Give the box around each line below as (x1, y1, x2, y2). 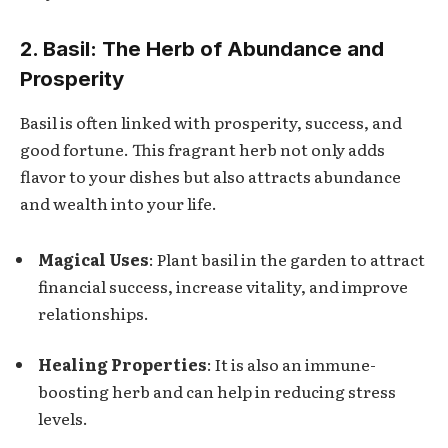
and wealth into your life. (20, 191, 217, 216)
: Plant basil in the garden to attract (149, 246, 425, 271)
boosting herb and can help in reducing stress (38, 379, 396, 404)
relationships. (38, 300, 149, 325)
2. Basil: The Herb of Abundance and (20, 35, 384, 61)
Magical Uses (38, 246, 149, 271)
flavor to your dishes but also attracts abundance (20, 164, 401, 189)
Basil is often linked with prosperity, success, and (20, 110, 402, 135)
